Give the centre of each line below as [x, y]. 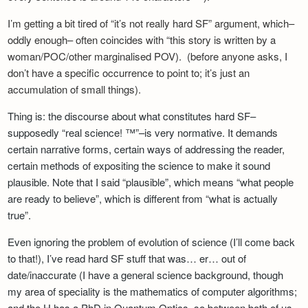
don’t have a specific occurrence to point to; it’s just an [129, 73]
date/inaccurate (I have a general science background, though [146, 275]
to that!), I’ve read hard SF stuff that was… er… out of [127, 258]
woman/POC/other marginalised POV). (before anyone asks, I [148, 56]
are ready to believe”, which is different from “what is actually [143, 198]
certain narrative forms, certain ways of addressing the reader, [146, 149]
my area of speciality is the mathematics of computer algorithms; [153, 291]
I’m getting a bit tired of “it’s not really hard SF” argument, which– [151, 23]
